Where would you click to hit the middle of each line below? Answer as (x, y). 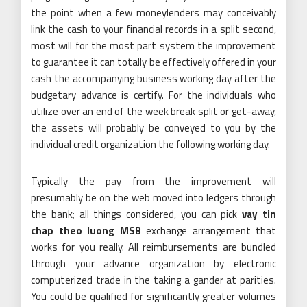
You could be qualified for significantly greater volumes (153, 296)
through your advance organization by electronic (153, 263)
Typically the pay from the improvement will (153, 181)
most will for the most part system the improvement (153, 45)
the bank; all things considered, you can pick (137, 214)
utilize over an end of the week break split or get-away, (153, 111)
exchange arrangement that (208, 230)
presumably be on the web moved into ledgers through (153, 197)
